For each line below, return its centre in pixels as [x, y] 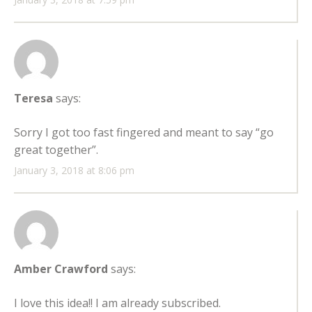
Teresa [33, 99]
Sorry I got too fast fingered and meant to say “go [144, 133]
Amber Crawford [61, 269]
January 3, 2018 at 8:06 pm [74, 171]
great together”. [56, 150]
